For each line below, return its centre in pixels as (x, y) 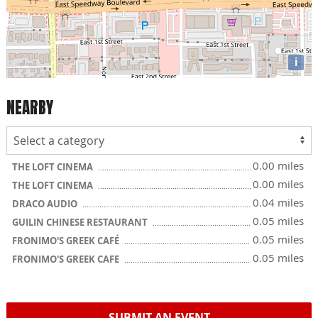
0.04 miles (278, 202)
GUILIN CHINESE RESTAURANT (81, 222)
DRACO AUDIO (46, 204)
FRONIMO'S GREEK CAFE (67, 259)
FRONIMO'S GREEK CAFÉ (67, 241)
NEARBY (30, 107)
